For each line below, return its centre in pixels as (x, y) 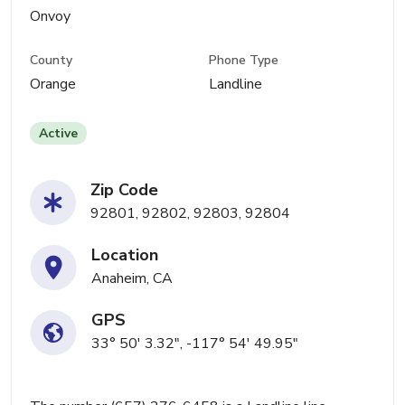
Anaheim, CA (132, 279)
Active (58, 134)
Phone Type (244, 61)
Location (125, 255)
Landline (236, 85)
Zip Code (124, 190)
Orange (53, 85)
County (51, 61)
